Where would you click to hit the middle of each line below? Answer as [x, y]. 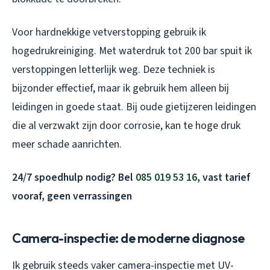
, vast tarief [224, 178]
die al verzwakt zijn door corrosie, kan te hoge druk [126, 126]
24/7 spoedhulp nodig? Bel [74, 178]
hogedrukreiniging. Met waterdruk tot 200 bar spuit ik [132, 51]
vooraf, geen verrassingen [72, 196]
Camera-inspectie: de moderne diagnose [129, 238]
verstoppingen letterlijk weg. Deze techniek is [114, 70]
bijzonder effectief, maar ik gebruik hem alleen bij [121, 89]
